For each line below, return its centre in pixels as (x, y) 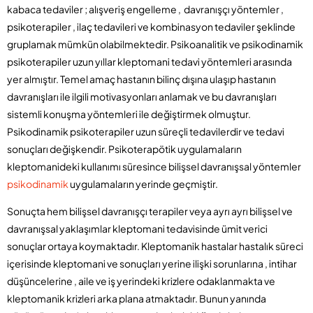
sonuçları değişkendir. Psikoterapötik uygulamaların (124, 148)
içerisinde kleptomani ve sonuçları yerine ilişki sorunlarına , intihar (152, 263)
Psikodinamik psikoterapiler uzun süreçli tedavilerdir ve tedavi (146, 131)
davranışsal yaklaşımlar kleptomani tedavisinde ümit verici (137, 228)
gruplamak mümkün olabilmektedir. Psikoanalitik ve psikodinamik (156, 44)
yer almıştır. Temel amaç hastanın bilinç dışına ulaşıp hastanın (141, 79)
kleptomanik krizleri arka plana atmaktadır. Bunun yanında (137, 298)
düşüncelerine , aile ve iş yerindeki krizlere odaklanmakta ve (141, 281)
